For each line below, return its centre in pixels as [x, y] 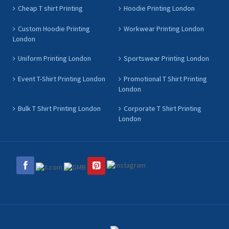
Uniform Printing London [54, 59]
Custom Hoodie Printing [54, 29]
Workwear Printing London [164, 29]
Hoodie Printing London [159, 8]
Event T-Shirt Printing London [62, 79]
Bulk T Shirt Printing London [59, 109]
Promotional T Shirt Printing [165, 79]
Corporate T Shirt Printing [162, 109]
